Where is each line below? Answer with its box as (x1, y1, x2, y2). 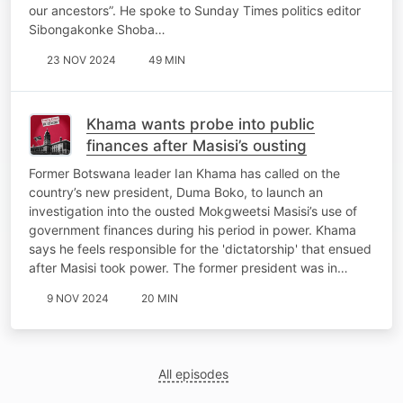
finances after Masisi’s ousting (86, 136, 307, 155)
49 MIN (148, 52, 185, 67)
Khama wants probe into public (86, 114, 315, 133)
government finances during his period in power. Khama (29, 221, 356, 237)
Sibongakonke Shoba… (29, 21, 166, 37)
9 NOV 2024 (47, 291, 109, 305)
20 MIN (141, 291, 178, 305)
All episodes (158, 365, 229, 381)
